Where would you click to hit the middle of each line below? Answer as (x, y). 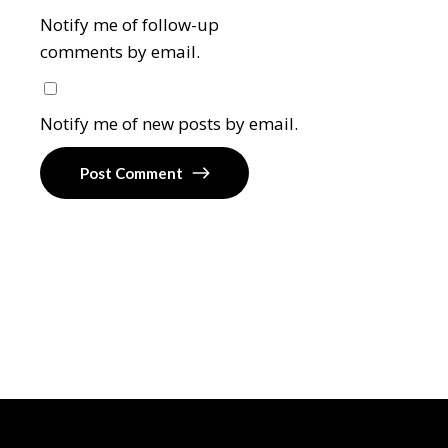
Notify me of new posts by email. (169, 123)
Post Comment (132, 173)
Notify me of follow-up (130, 24)
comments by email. (120, 51)
